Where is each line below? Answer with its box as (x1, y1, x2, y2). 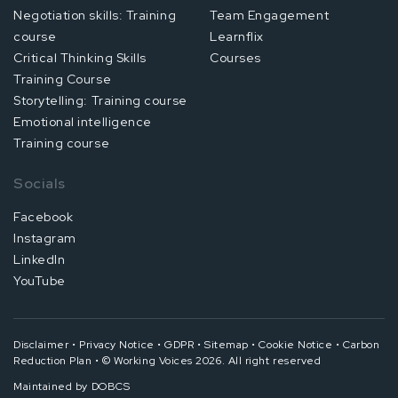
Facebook (13, 209, 74, 226)
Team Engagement (210, 7, 330, 24)
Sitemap (204, 338, 249, 353)
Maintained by (13, 379, 92, 394)
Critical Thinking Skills (13, 50, 147, 67)
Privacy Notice (79, 338, 155, 353)
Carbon (343, 338, 380, 353)
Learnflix (210, 28, 264, 45)
